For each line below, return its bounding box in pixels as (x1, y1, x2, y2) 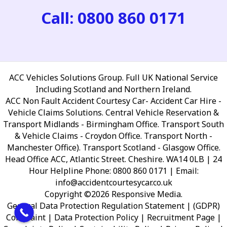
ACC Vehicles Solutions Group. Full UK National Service (9, 72, 218, 84)
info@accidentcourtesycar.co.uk (55, 177, 172, 188)
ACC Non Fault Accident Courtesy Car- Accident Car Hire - (6, 95, 221, 107)
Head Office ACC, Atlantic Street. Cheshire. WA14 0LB (5, 154, 206, 165)
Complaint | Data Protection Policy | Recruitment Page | (6, 212, 221, 223)
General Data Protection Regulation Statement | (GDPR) (7, 200, 220, 212)
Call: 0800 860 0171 (41, 7, 186, 29)
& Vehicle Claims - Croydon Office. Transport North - (15, 130, 212, 142)
